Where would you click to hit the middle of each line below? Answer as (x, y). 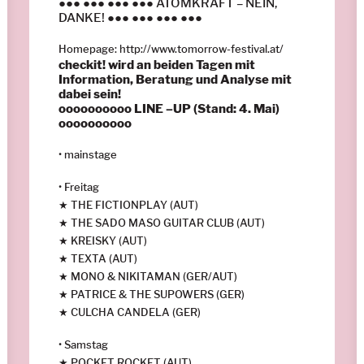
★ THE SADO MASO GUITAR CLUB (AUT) (162, 222)
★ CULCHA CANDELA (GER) (130, 312)
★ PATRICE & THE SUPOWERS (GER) (152, 294)
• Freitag (79, 186)
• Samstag (83, 344)
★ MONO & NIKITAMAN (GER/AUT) (148, 276)
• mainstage (88, 154)
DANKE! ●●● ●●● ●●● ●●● (130, 17)
